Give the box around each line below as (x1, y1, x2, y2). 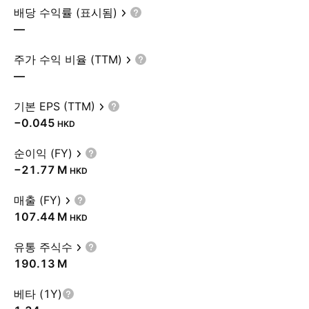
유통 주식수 (14, 240, 72, 254)
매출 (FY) (14, 193, 61, 207)
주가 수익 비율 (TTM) (14, 52, 122, 66)
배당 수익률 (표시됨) (14, 6, 117, 19)
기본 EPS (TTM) (14, 99, 95, 113)
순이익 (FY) (14, 146, 72, 160)
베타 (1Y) (14, 287, 62, 301)
